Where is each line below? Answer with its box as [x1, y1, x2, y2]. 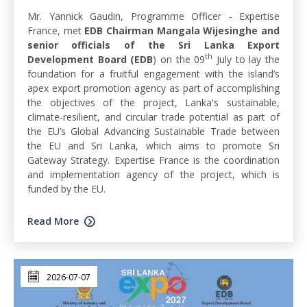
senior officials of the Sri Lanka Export [27, 38, 280, 51]
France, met [27, 23, 85, 37]
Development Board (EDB [27, 52, 153, 66]
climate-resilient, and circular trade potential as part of [27, 110, 280, 123]
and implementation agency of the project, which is [27, 167, 280, 181]
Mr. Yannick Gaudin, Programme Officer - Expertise [27, 9, 280, 23]
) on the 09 [153, 52, 206, 66]
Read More [27, 214, 79, 228]
